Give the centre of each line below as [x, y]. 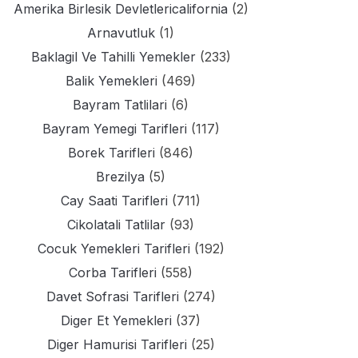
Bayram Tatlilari [120, 105]
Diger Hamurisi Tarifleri [117, 344]
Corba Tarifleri [113, 272]
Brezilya [120, 177]
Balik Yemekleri [111, 81]
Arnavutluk [121, 33]
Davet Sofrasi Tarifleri [112, 296]
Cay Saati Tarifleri [114, 201]
